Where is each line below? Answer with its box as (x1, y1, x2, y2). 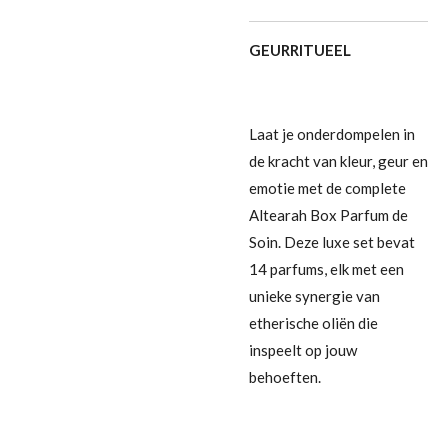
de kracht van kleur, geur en (249, 151, 428, 170)
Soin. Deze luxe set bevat (249, 232, 415, 251)
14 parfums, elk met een (249, 259, 404, 278)
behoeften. (249, 367, 321, 386)
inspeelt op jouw (249, 340, 357, 359)
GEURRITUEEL (249, 40, 351, 59)
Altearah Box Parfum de (249, 205, 408, 224)
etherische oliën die (249, 313, 378, 332)
